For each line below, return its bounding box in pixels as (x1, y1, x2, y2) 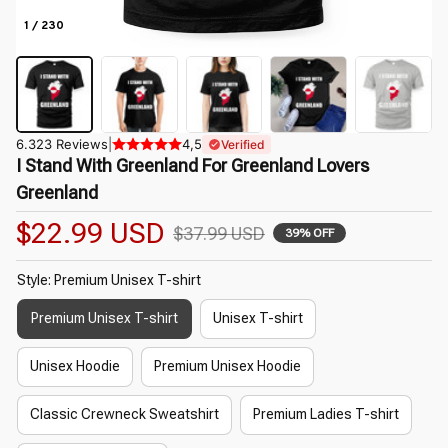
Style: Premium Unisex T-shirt (17, 271, 201, 288)
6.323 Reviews (16, 135, 108, 152)
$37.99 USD (173, 222, 265, 244)
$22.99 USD (16, 216, 165, 250)
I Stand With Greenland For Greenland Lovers (16, 154, 369, 176)
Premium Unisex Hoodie (154, 358, 301, 375)
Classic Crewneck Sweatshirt (30, 406, 219, 423)
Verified (221, 136, 265, 152)
